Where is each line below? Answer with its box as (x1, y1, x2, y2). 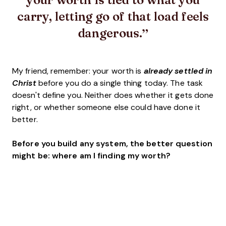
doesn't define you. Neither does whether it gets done (12, 90, 214, 99)
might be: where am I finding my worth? (12, 151, 171, 160)
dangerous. (78, 23, 142, 41)
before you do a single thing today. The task (38, 78, 203, 87)
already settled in (143, 66, 213, 75)
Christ (12, 78, 38, 87)
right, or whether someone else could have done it (12, 102, 200, 111)
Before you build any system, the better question (12, 139, 212, 148)
